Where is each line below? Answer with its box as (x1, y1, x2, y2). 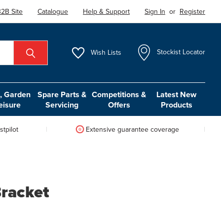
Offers (108, 99, 130, 110)
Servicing (45, 99, 78, 110)
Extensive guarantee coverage (85, 124, 179, 134)
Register (180, 6, 206, 16)
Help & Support (83, 6, 130, 16)
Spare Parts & (37, 88, 86, 100)
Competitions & (92, 88, 147, 100)
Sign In (145, 6, 166, 16)
